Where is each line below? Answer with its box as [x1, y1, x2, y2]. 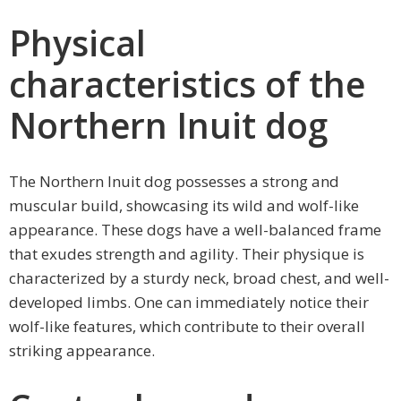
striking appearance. [9, 340, 155, 362]
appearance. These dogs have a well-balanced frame [9, 219, 381, 241]
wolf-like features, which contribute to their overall [9, 316, 365, 337]
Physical [9, 19, 146, 67]
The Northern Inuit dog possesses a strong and [9, 171, 339, 192]
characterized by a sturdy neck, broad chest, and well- [9, 268, 389, 289]
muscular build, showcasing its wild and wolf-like [9, 195, 359, 217]
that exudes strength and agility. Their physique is [9, 243, 364, 265]
